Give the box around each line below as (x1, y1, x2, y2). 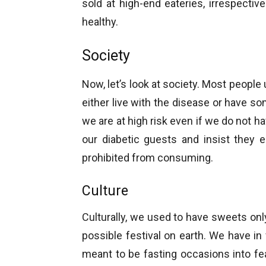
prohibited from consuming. (82, 151, 213, 164)
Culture (82, 183, 128, 199)
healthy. (82, 15, 118, 28)
